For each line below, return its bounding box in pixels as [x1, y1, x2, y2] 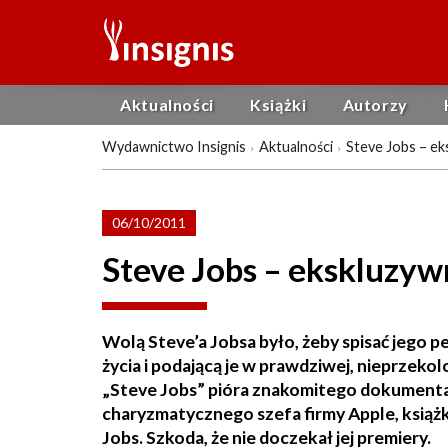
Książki [250, 95, 307, 114]
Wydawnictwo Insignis [102, 138, 246, 155]
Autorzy [342, 95, 409, 114]
